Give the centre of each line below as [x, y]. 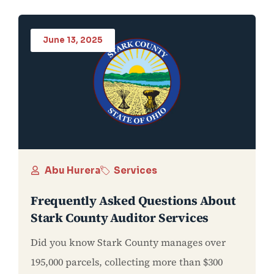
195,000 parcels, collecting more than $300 [127, 261]
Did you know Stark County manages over [128, 242]
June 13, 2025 [73, 40]
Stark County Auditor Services [120, 217]
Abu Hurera [72, 170]
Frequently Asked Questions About [133, 200]
